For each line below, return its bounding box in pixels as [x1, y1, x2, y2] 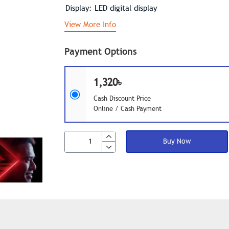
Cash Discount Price [94, 95, 151, 103]
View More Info [64, 20, 116, 29]
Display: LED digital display [65, 4, 157, 13]
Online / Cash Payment [94, 105, 162, 113]
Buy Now [163, 137, 191, 146]
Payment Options [64, 45, 137, 57]
